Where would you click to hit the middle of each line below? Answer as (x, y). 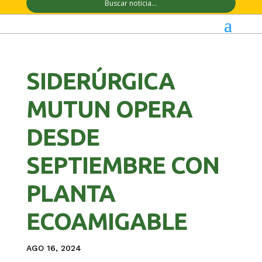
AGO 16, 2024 (54, 248)
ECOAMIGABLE (106, 222)
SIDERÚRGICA (100, 81)
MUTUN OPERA (109, 109)
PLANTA (70, 194)
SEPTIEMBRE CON (123, 166)
